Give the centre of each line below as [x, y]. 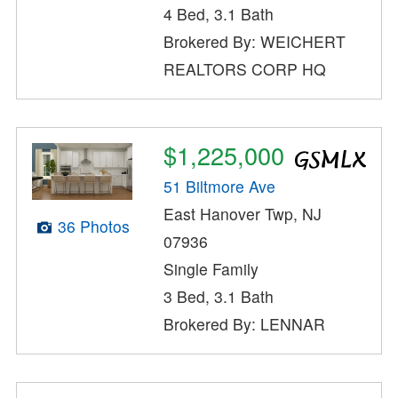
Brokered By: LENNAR [245, 323]
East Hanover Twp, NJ [243, 213]
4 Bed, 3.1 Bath [219, 14]
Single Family [211, 268]
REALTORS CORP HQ [245, 69]
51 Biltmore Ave [220, 186]
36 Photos [93, 226]
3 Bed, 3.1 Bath [219, 296]
